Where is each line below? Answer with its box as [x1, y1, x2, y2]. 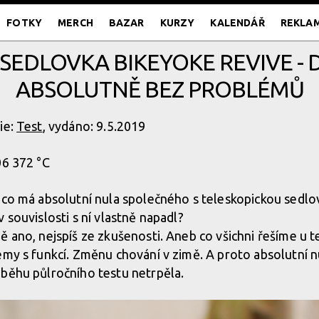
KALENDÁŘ [210, 17, 265, 28]
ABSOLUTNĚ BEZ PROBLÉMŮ [15, 76, 304, 102]
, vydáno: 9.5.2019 [42, 119, 146, 133]
